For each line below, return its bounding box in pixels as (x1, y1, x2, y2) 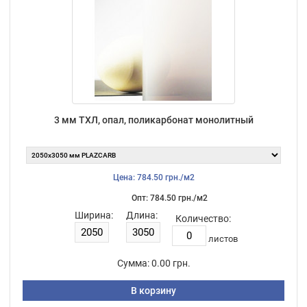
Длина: (125, 209, 158, 221)
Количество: (175, 212, 231, 224)
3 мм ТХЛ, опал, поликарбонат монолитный (53, 114, 254, 125)
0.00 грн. (151, 257, 191, 269)
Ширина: (74, 209, 113, 221)
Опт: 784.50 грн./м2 (131, 193, 208, 203)
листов (208, 233, 238, 244)
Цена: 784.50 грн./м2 (112, 172, 195, 182)
